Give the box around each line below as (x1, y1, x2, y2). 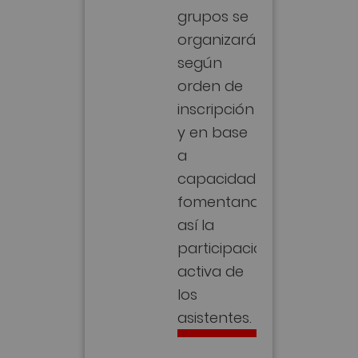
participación (177, 236, 273, 257)
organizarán (177, 27, 266, 48)
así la (177, 213, 215, 233)
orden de (177, 74, 244, 94)
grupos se (177, 4, 249, 25)
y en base (177, 120, 249, 141)
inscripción (177, 97, 255, 117)
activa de (177, 259, 245, 280)
